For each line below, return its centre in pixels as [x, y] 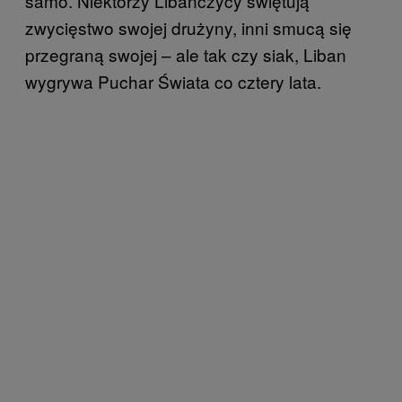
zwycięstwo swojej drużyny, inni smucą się [188, 28]
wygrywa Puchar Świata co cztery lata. [173, 82]
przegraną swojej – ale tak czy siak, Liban [186, 55]
